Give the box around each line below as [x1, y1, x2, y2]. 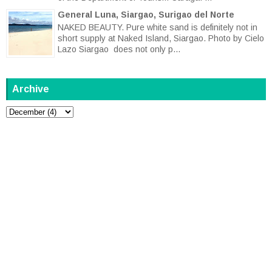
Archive [12, 84, 49, 94]
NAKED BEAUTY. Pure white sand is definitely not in [58, 22, 257, 32]
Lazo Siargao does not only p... [58, 44, 180, 54]
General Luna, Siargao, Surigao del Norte [58, 10, 234, 19]
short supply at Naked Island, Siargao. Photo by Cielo [58, 33, 264, 43]
